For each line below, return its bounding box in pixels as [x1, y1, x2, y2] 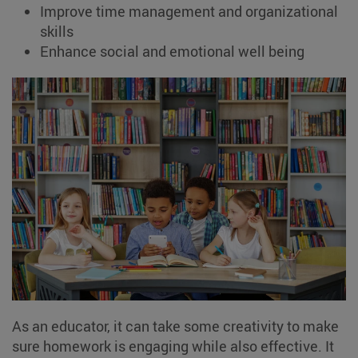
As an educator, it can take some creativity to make [12, 316, 339, 336]
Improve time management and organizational [40, 2, 338, 21]
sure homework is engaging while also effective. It [12, 336, 334, 356]
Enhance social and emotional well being [40, 42, 304, 61]
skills [40, 22, 74, 41]
